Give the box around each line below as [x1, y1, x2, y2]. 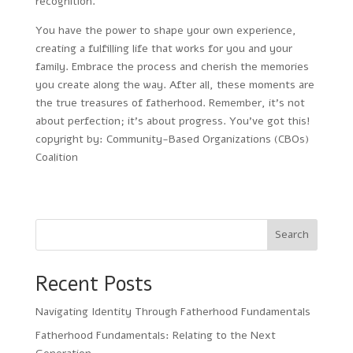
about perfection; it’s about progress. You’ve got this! [35, 113, 310, 128]
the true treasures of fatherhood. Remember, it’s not [35, 95, 305, 110]
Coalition [35, 149, 78, 165]
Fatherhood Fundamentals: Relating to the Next [35, 327, 276, 343]
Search [275, 227, 310, 243]
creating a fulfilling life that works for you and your [35, 40, 292, 56]
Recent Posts [35, 269, 152, 298]
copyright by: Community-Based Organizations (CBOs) [35, 131, 309, 147]
